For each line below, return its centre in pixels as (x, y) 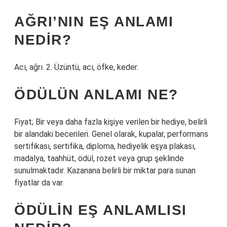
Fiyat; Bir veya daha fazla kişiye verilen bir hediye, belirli (111, 122)
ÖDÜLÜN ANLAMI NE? (96, 94)
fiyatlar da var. (39, 183)
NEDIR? (43, 40)
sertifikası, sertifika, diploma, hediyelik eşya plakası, (105, 146)
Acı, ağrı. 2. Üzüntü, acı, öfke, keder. (76, 67)
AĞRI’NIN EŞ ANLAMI (94, 22)
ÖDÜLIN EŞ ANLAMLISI (101, 210)
